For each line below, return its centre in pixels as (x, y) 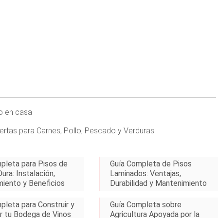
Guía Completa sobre (146, 205)
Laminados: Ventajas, (146, 173)
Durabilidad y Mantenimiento (159, 183)
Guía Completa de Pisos (151, 164)
